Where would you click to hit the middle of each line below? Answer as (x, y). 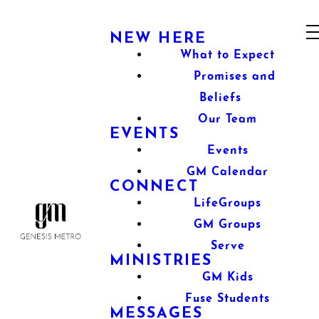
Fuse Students (228, 299)
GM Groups (228, 225)
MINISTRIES (161, 261)
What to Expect (228, 56)
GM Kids (228, 278)
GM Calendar (228, 172)
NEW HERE (158, 39)
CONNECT (154, 187)
